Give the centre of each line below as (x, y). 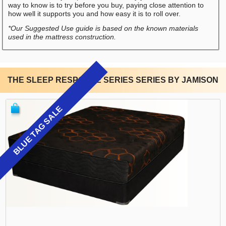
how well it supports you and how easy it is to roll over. (94, 13)
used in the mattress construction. (62, 37)
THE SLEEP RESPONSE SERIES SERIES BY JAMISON (113, 80)
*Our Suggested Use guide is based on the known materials (103, 28)
